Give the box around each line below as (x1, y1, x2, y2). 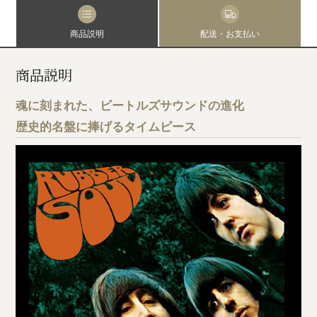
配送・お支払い (200, 28, 260, 40)
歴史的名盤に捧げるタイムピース (16, 119, 197, 134)
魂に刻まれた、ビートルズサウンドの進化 (16, 98, 245, 113)
